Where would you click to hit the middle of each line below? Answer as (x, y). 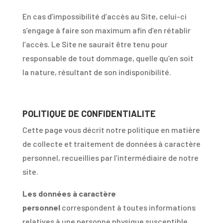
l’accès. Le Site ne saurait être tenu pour (95, 44)
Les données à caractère (69, 193)
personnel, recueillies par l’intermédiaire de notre (110, 158)
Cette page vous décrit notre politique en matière (111, 130)
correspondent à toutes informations (128, 207)
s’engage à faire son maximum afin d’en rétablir (106, 30)
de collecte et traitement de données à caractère (111, 144)
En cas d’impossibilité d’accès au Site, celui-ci (104, 16)
